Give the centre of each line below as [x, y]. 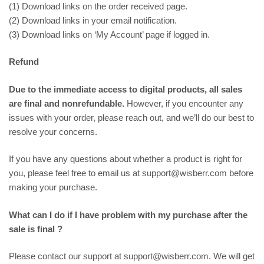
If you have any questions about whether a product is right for [126, 159]
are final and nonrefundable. [68, 103]
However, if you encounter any [185, 103]
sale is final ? [36, 229]
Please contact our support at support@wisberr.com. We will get [132, 256]
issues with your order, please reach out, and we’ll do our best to [131, 117]
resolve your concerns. [53, 131]
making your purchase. [53, 187]
